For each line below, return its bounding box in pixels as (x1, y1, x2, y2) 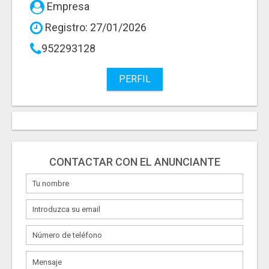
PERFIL (118, 73, 151, 85)
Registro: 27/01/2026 (43, 21, 147, 34)
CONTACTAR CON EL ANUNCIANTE (49, 156, 220, 169)
